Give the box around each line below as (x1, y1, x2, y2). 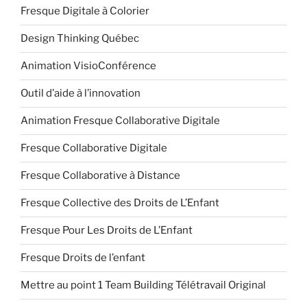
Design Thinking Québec (21, 32, 139, 45)
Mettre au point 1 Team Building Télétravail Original (21, 279, 266, 292)
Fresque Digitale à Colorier (21, 5, 149, 18)
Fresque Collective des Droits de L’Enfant (21, 197, 219, 210)
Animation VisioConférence (21, 60, 156, 73)
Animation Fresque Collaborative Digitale (21, 114, 220, 127)
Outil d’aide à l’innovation (21, 87, 140, 100)
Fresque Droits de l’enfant (21, 251, 145, 265)
